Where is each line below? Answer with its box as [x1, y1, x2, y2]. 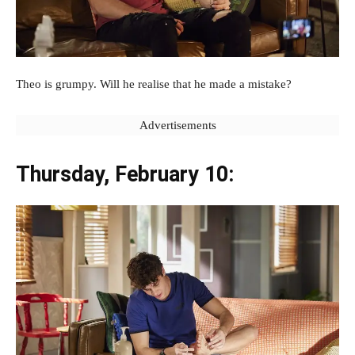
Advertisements [139, 118, 216, 132]
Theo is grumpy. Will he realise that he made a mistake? [16, 77, 292, 90]
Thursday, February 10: [16, 161, 234, 187]
